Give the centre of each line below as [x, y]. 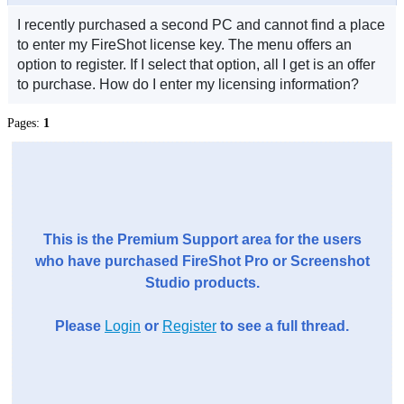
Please [80, 326]
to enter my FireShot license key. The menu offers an [184, 45]
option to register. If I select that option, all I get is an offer [196, 64]
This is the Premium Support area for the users [202, 239]
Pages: [25, 123]
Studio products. [202, 283]
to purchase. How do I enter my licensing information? [188, 84]
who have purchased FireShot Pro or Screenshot [202, 261]
